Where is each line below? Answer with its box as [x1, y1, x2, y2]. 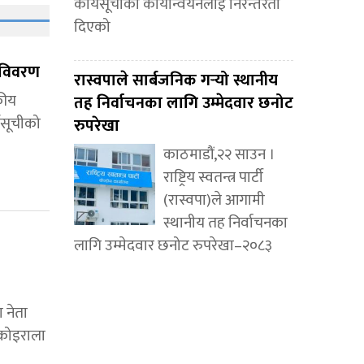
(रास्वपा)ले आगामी [163, 188, 265, 214]
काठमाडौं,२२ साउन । [163, 142, 275, 168]
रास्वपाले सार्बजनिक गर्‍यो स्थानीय [74, 67, 278, 95]
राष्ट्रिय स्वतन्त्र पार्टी [163, 165, 263, 191]
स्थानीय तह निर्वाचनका [163, 210, 288, 236]
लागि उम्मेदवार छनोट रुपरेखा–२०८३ [74, 233, 272, 259]
